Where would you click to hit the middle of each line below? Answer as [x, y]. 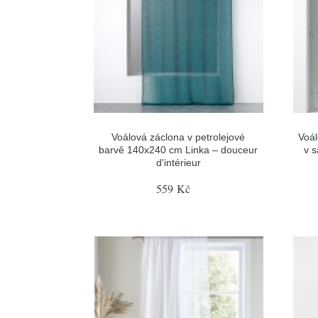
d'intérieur [178, 162]
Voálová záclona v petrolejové [179, 137]
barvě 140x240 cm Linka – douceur [179, 149]
